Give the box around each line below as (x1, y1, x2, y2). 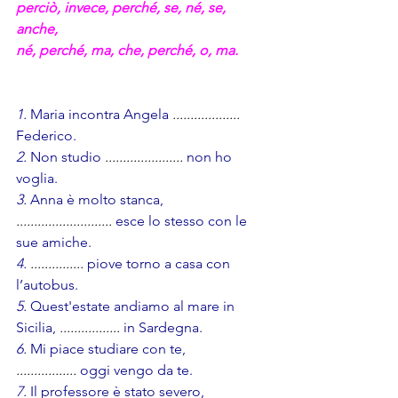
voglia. (16, 170, 58, 187)
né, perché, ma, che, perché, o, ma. (16, 42, 238, 60)
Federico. (16, 127, 76, 145)
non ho (187, 148, 235, 166)
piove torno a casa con (87, 255, 234, 273)
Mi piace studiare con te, (27, 340, 189, 358)
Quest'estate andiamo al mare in (30, 298, 238, 315)
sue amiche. (16, 234, 92, 251)
